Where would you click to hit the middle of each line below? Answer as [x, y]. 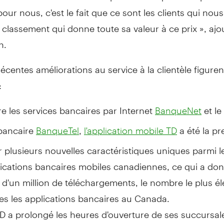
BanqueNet [178, 110]
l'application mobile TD [130, 130]
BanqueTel [57, 130]
